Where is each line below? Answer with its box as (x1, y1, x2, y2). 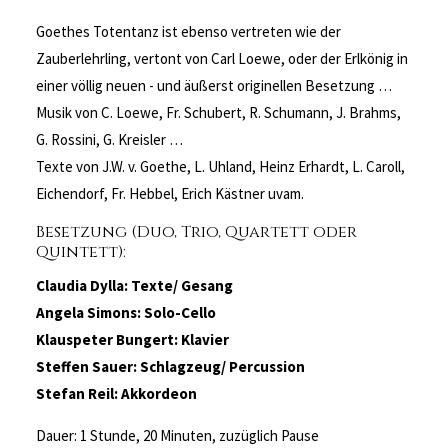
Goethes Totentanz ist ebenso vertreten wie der (36, 22, 342, 41)
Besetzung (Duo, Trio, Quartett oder (36, 221, 358, 243)
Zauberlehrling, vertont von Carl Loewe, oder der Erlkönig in (36, 49, 409, 68)
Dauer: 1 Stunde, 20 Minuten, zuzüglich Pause (36, 426, 320, 445)
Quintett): (36, 241, 127, 263)
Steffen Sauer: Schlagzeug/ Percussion (36, 357, 306, 376)
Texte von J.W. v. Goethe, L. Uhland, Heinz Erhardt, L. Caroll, (36, 157, 406, 176)
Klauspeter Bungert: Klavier (36, 330, 230, 349)
